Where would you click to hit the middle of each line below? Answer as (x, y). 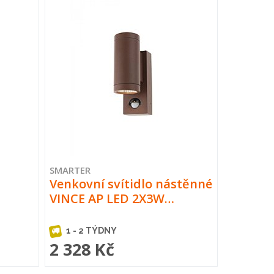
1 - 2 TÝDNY (91, 230)
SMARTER (70, 170)
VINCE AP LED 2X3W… (112, 198)
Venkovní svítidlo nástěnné (131, 183)
